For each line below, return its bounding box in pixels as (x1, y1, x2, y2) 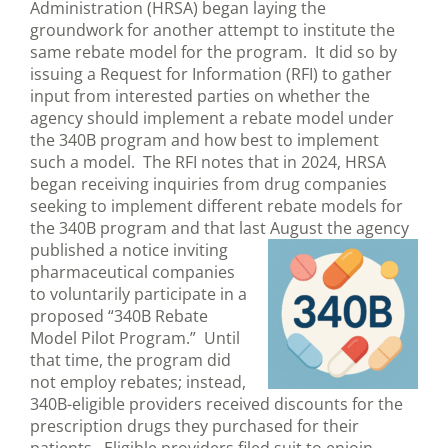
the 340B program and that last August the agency (30, 217, 409, 240)
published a (30, 239, 122, 262)
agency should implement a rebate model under (30, 107, 394, 130)
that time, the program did (30, 349, 231, 372)
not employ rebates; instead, (30, 371, 246, 394)
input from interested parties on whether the (30, 85, 370, 108)
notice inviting (122, 239, 228, 262)
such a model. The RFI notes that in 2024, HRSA (30, 151, 386, 174)
